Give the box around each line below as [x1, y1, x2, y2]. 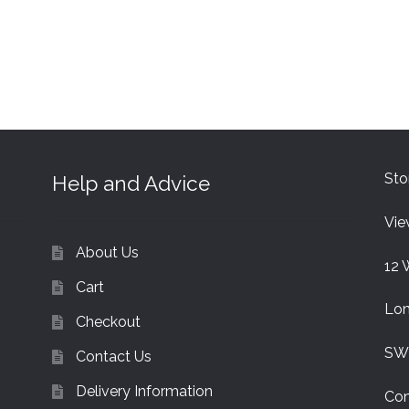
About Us [75, 243, 139, 261]
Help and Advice [51, 172, 210, 196]
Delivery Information [75, 382, 213, 400]
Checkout [75, 312, 141, 330]
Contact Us [75, 347, 152, 365]
